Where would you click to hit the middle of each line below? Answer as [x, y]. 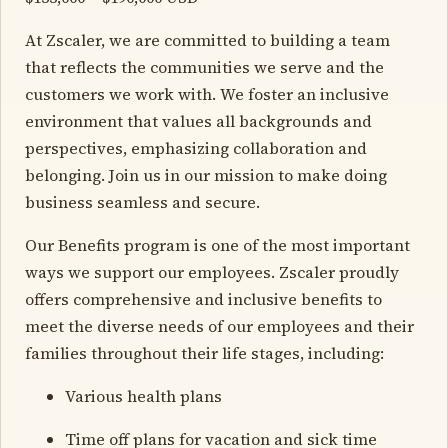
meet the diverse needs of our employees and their [219, 325]
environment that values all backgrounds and [198, 120]
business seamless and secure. [142, 201]
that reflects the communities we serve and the [204, 66]
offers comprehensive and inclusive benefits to [203, 298]
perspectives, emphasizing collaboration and [196, 147]
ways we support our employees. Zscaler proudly [212, 271]
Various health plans [143, 395]
